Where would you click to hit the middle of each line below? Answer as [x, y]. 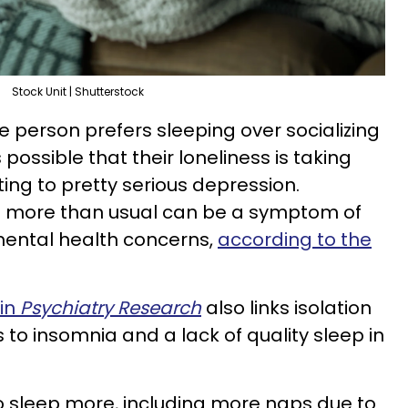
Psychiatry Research [111, 307]
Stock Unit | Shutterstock [78, 91]
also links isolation [286, 307]
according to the [295, 239]
